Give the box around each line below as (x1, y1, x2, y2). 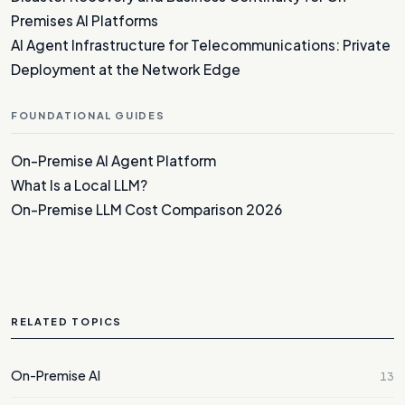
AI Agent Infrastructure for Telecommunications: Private (11, 35, 391, 53)
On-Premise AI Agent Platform (11, 151, 216, 169)
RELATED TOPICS (11, 315, 123, 327)
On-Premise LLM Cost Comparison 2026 (11, 200, 282, 218)
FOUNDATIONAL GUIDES (11, 108, 165, 121)
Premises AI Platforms (11, 11, 158, 29)
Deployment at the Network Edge (11, 60, 240, 78)
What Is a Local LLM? (11, 175, 147, 193)
